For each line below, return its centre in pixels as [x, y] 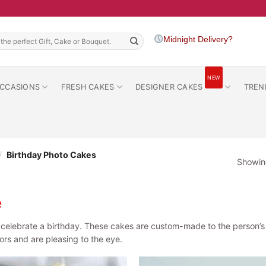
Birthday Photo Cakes [50, 155]
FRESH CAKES [88, 87]
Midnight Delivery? [198, 39]
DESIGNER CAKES [169, 87]
